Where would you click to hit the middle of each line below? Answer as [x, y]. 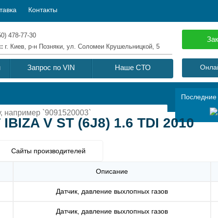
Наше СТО [133, 67]
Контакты [43, 10]
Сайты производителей [48, 151]
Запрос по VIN [51, 67]
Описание [112, 171]
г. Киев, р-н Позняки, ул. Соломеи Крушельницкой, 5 [82, 46]
